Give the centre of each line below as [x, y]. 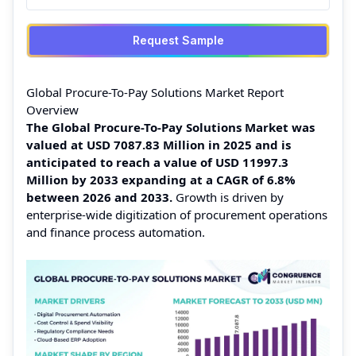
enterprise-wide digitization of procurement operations [177, 215]
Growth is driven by [228, 197]
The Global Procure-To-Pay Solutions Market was [170, 127]
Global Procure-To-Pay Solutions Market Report [155, 92]
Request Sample [178, 40]
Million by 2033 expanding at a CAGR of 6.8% [161, 180]
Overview [52, 110]
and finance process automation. [116, 232]
